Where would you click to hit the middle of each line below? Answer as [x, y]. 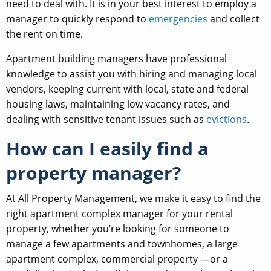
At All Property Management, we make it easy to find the [133, 199]
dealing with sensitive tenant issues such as [106, 119]
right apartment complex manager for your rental [119, 214]
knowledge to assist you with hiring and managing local [132, 74]
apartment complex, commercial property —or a [117, 259]
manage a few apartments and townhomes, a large [122, 244]
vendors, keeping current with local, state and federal [127, 89]
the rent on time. [44, 34]
